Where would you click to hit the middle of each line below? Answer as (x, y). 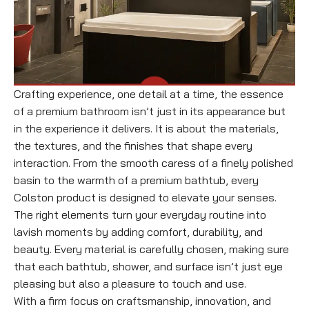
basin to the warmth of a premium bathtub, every (136, 180)
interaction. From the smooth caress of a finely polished (153, 163)
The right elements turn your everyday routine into (140, 215)
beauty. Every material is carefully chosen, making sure (151, 249)
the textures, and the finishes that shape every (133, 146)
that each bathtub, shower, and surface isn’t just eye (148, 267)
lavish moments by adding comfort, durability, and (138, 232)
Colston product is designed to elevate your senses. (145, 198)
